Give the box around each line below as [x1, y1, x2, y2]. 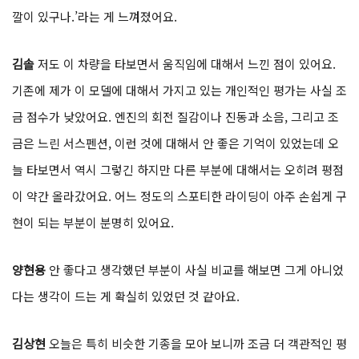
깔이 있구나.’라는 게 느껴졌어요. [12, 8, 177, 26]
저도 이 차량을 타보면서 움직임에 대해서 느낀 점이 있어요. [38, 55, 336, 73]
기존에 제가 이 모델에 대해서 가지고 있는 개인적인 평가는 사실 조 [12, 82, 347, 99]
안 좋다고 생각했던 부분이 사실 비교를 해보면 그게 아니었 [49, 261, 344, 279]
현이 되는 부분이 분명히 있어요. [12, 214, 174, 232]
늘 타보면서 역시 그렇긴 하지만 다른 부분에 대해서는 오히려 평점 [12, 161, 344, 179]
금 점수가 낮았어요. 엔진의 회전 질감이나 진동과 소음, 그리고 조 [12, 108, 339, 126]
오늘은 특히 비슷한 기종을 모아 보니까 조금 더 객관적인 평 [49, 335, 347, 353]
